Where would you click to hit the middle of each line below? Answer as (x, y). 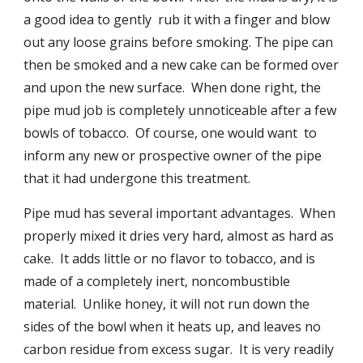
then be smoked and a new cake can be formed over (181, 65)
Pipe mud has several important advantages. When (180, 213)
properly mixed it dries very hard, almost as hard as (179, 236)
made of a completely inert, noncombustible (157, 281)
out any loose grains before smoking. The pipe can (179, 42)
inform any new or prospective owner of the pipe (173, 156)
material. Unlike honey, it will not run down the (167, 304)
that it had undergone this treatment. (137, 178)
